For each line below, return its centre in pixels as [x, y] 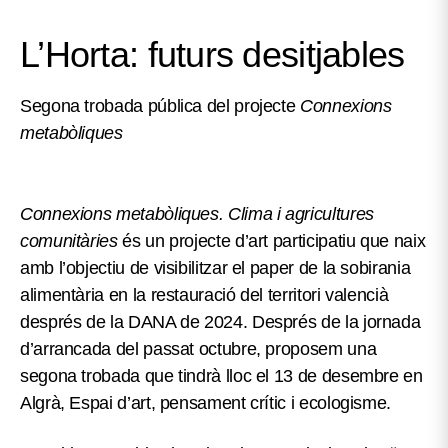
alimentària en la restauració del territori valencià [204, 295]
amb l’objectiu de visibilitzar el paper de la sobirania [215, 268]
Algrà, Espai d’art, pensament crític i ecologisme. [208, 403]
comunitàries [69, 241]
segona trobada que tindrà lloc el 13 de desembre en [221, 376]
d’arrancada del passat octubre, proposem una [198, 349]
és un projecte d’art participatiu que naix [271, 241]
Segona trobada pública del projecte [160, 106]
